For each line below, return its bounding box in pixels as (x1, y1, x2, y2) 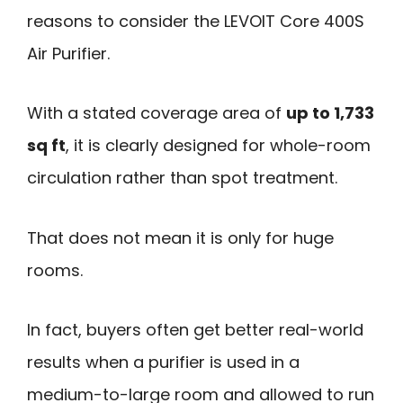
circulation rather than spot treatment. (27, 166, 337, 190)
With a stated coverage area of (27, 102, 286, 125)
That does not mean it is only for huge (27, 226, 334, 249)
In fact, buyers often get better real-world (27, 318, 363, 342)
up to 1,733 (286, 102, 374, 125)
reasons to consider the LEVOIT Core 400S (27, 9, 364, 32)
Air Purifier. (27, 41, 110, 65)
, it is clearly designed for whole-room (66, 134, 371, 157)
